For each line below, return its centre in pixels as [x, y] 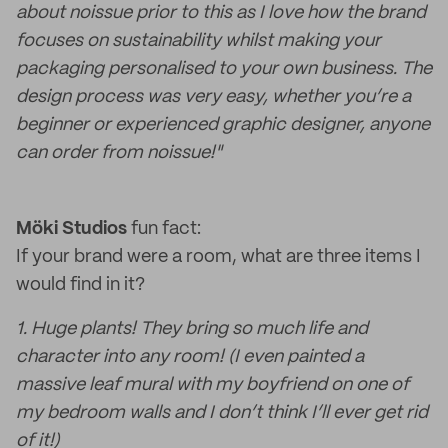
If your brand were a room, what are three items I [218, 257]
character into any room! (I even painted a [190, 357]
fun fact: [164, 229]
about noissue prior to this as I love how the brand [221, 13]
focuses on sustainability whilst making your [198, 41]
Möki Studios [71, 229]
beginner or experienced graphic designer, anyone [223, 125]
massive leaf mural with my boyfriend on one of [212, 385]
